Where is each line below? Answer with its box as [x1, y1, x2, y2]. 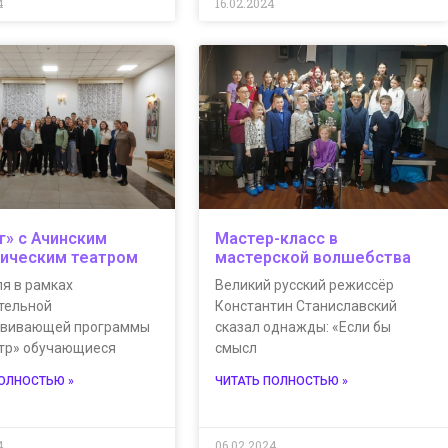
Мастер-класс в [214, 229, 338, 249]
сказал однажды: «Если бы [214, 319, 391, 336]
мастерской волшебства [214, 248, 411, 268]
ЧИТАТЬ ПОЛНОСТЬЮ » [214, 374, 348, 389]
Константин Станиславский [214, 298, 397, 315]
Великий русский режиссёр [214, 277, 394, 294]
